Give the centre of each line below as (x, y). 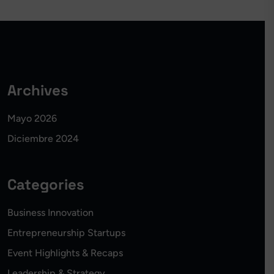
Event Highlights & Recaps (65, 253)
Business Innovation (50, 213)
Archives (38, 90)
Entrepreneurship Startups (66, 233)
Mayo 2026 (32, 118)
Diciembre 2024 (43, 139)
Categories (46, 184)
